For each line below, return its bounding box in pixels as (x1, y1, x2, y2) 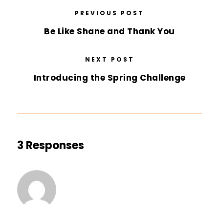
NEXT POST (85, 55, 134, 64)
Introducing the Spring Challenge (33, 72, 186, 84)
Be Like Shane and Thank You (44, 25, 175, 38)
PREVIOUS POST (75, 9, 144, 18)
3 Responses (17, 138, 84, 153)
